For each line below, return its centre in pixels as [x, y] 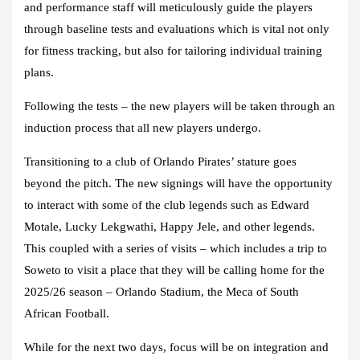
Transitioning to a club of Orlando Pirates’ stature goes [160, 161]
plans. [39, 72]
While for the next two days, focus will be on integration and [176, 347]
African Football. [67, 313]
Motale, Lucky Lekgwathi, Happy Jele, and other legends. [170, 226]
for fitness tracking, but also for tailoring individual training [173, 50]
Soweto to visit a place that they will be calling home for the [174, 270]
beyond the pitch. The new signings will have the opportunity [178, 183]
